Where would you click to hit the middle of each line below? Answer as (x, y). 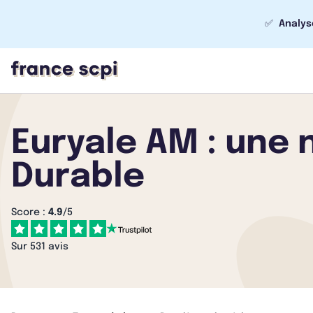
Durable (78, 177)
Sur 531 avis (40, 247)
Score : (30, 212)
